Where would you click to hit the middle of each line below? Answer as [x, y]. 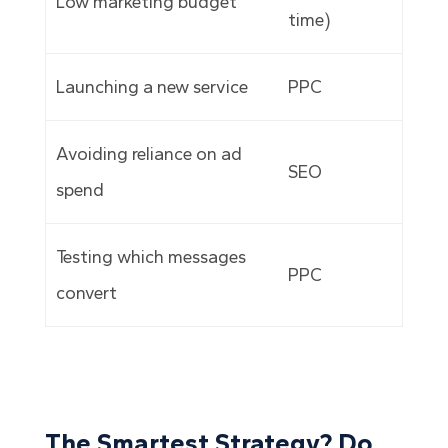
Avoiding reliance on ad [149, 154]
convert [87, 293]
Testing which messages [151, 257]
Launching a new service [152, 87]
